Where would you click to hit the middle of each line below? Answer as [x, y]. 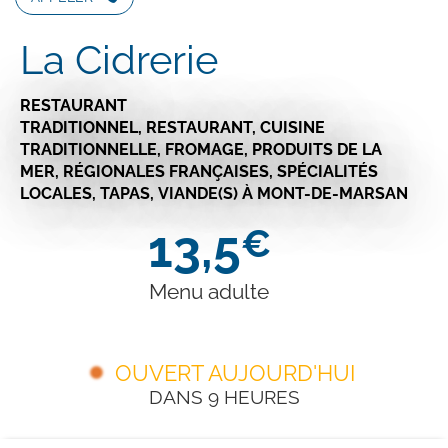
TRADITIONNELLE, [92, 149]
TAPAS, [129, 193]
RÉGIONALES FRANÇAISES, [170, 171]
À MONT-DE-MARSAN [325, 193]
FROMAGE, [208, 149]
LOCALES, [60, 193]
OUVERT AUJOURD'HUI [235, 372]
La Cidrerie [119, 59]
